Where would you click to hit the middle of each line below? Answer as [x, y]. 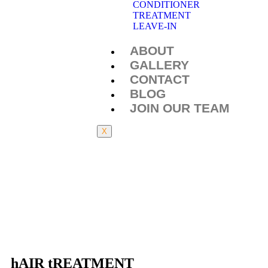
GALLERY [160, 65]
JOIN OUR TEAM [180, 108]
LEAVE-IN [155, 26]
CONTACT [160, 80]
